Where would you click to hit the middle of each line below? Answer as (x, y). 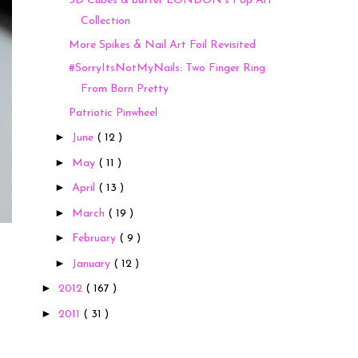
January (92, 264)
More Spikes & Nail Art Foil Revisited (162, 45)
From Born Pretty (124, 89)
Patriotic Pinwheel (113, 113)
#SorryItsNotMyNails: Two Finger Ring (167, 69)
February (95, 239)
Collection (105, 22)
